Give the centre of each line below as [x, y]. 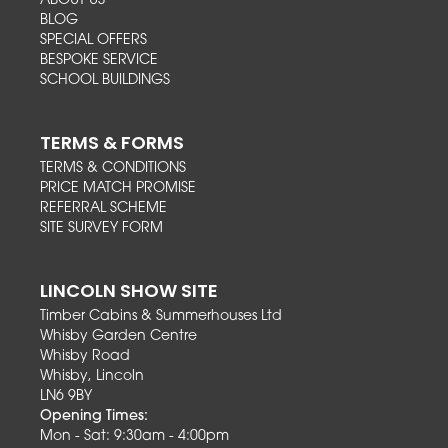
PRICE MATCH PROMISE [118, 189]
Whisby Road [85, 357]
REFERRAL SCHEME [103, 209]
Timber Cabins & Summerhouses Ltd [161, 317]
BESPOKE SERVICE [99, 61]
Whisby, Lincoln [92, 377]
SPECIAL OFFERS [93, 41]
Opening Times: [94, 417]
